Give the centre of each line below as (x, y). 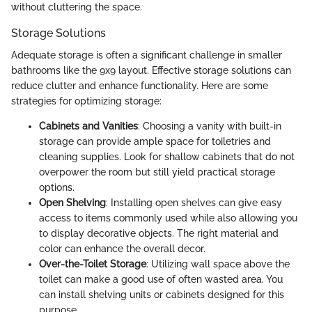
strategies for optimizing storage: (86, 101)
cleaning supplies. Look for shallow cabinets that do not (167, 157)
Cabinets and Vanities (88, 126)
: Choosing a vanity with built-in (210, 126)
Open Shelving (72, 203)
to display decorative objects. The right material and (159, 233)
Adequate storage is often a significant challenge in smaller (147, 55)
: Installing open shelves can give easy (194, 203)
